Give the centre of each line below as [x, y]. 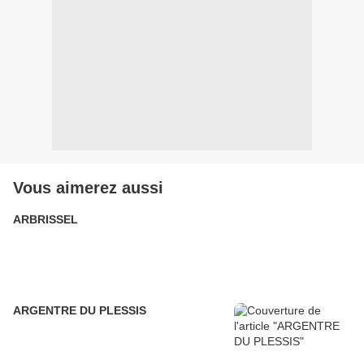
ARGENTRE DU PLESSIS [80, 310]
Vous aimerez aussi [88, 188]
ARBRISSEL [45, 219]
